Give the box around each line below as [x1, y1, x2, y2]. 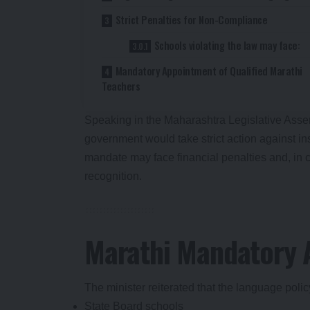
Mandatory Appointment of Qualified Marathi [115, 62, 302, 78]
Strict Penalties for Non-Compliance [115, 11, 268, 27]
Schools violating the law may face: [154, 37, 300, 53]
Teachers [102, 77, 140, 93]
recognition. [84, 170, 142, 182]
